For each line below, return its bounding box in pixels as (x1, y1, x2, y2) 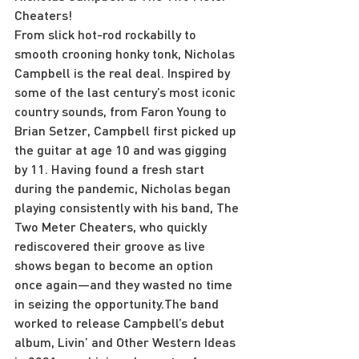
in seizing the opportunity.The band (14, 295, 222, 311)
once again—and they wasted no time (14, 276, 236, 292)
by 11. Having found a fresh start (14, 160, 208, 176)
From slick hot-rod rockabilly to (14, 26, 200, 42)
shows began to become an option (14, 256, 216, 272)
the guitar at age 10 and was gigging (14, 141, 230, 157)
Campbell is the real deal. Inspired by (14, 64, 233, 80)
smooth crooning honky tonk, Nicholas (14, 45, 238, 61)
